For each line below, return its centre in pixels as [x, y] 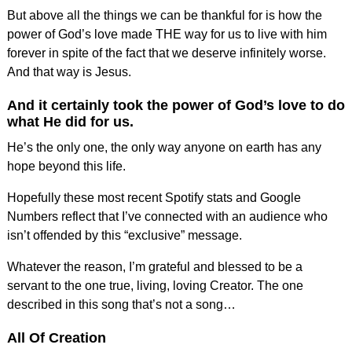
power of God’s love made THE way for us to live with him [167, 34]
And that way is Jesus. [69, 71]
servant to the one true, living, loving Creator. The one [155, 285]
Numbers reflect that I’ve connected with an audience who [167, 216]
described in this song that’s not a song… [121, 304]
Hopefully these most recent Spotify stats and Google [154, 197]
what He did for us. [70, 121]
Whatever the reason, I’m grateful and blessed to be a [154, 266]
